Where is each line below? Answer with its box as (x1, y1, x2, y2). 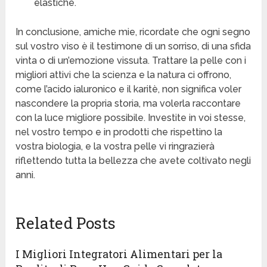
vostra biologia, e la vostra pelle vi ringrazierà (15, 141, 215, 153)
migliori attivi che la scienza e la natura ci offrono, (15, 69, 232, 81)
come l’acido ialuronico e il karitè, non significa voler (15, 83, 242, 95)
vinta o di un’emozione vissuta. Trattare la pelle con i (15, 55, 247, 67)
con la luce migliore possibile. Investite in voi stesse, (15, 112, 246, 124)
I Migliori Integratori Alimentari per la (15, 247, 223, 262)
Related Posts (15, 213, 116, 234)
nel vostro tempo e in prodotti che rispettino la (15, 126, 223, 138)
